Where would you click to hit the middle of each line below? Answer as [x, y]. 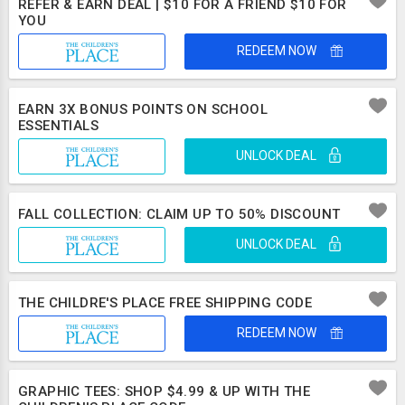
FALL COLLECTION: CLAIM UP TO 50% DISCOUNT [179, 214]
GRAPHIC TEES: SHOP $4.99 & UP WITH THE [165, 391]
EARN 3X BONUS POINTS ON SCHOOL [143, 109]
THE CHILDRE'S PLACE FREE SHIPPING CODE [165, 303]
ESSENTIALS [59, 126]
